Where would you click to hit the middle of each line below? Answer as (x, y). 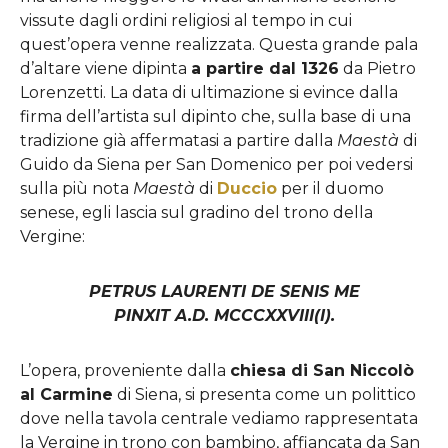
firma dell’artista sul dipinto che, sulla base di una (215, 116)
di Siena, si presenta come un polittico (264, 394)
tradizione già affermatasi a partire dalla (178, 140)
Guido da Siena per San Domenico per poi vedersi (216, 164)
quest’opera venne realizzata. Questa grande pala (219, 44)
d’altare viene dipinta (105, 68)
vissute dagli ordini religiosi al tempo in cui (186, 20)
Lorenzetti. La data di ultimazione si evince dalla (209, 92)
